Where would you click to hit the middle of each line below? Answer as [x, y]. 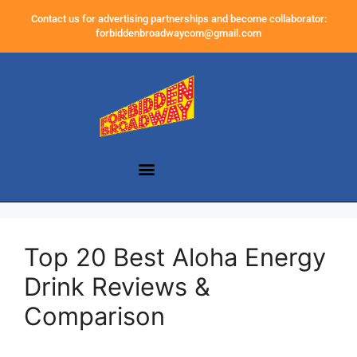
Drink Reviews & [117, 287]
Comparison [94, 316]
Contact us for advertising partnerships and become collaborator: [178, 19]
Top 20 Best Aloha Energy [175, 257]
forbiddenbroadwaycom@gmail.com [178, 33]
